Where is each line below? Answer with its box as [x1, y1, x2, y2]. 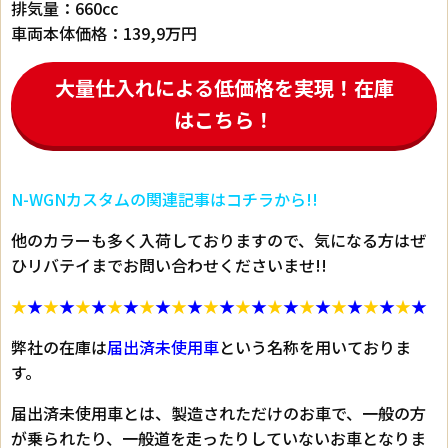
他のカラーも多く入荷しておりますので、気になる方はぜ [11, 228, 426, 253]
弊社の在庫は [11, 335, 107, 360]
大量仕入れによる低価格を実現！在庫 [54, 73, 394, 103]
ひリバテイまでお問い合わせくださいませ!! [11, 253, 327, 278]
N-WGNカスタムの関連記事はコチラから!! [11, 187, 318, 212]
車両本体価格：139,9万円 [11, 21, 197, 46]
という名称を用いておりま [219, 335, 411, 360]
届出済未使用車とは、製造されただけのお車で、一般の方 [11, 401, 426, 426]
